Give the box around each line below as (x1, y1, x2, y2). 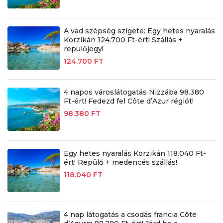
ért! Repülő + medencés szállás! (63, 158, 177, 167)
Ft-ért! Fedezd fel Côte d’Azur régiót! (63, 97, 194, 106)
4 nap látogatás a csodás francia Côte (63, 210, 197, 219)
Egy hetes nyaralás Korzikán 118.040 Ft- (63, 149, 206, 158)
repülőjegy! (63, 44, 104, 54)
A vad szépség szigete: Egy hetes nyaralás (63, 26, 215, 36)
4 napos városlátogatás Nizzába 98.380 (63, 88, 204, 97)
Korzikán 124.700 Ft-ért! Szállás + (63, 35, 183, 45)
